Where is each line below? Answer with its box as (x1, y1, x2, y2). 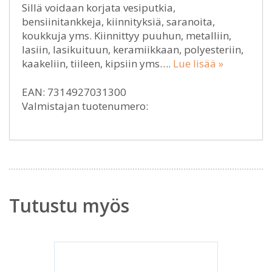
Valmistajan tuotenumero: (22, 99, 148, 113)
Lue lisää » (173, 56, 223, 70)
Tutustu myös (9, 193, 129, 218)
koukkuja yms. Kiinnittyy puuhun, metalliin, (22, 29, 231, 42)
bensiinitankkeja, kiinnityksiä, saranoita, (22, 15, 215, 29)
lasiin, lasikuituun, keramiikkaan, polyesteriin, (22, 42, 243, 56)
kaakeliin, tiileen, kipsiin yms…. (22, 56, 173, 70)
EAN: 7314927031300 (22, 85, 126, 99)
